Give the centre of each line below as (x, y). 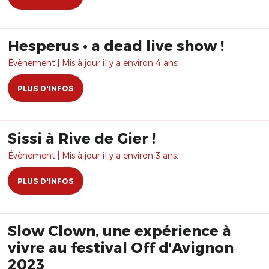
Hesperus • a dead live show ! (116, 45)
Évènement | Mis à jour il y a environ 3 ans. (93, 155)
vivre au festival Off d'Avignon (121, 247)
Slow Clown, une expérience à (119, 230)
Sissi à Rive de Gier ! (82, 138)
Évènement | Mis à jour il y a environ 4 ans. (93, 63)
